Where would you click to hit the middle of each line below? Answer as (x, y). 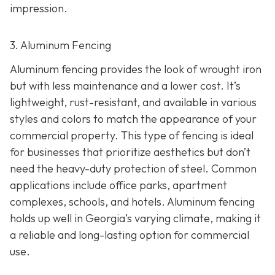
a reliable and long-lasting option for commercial (130, 235)
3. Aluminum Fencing (60, 45)
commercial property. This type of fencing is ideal (132, 136)
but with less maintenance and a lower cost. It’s (125, 86)
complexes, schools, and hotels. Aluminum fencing (132, 202)
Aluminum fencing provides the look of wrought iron (136, 69)
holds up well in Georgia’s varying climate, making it (135, 219)
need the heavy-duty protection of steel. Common (133, 169)
